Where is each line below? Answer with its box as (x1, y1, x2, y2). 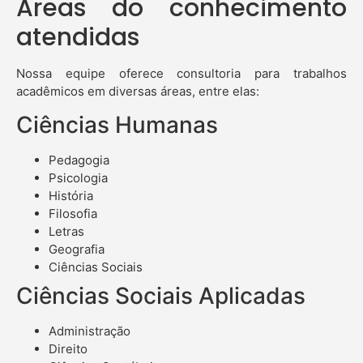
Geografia (49, 241, 105, 258)
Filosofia (49, 206, 97, 222)
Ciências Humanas (16, 111, 218, 139)
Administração (49, 323, 130, 340)
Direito (49, 341, 88, 357)
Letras (49, 224, 84, 240)
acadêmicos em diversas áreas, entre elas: (16, 83, 259, 99)
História (49, 188, 93, 204)
